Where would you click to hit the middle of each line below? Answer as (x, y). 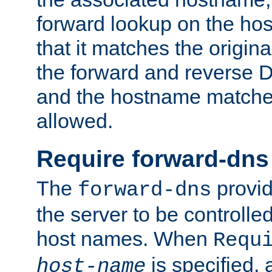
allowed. (75, 121)
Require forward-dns (153, 159)
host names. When (125, 239)
